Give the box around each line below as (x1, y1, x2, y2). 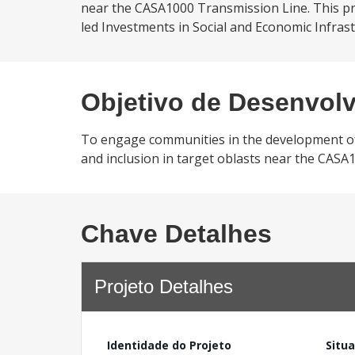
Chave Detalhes (81, 219, 272, 248)
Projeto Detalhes (94, 276, 233, 297)
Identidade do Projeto (107, 338, 231, 353)
